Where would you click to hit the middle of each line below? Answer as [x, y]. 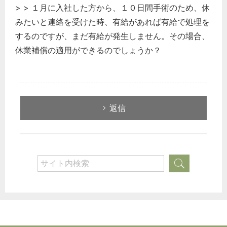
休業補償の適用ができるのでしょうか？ [88, 50]
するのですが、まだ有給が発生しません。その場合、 [112, 36]
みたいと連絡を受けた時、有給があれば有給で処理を [112, 22]
